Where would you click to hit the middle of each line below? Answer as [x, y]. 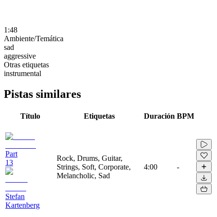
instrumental [23, 73]
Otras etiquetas [26, 64]
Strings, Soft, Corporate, [94, 167]
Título [30, 116]
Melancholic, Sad [83, 175]
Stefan [15, 196]
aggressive [20, 56]
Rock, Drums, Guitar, [90, 158]
